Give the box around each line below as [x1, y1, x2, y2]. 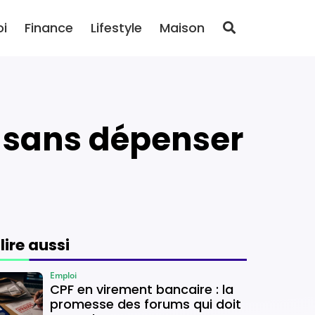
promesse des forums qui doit [50, 295, 241, 313]
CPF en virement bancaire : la [50, 280, 233, 298]
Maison [160, 19, 205, 37]
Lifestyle [91, 19, 142, 37]
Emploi [50, 269, 77, 281]
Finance [25, 19, 73, 37]
